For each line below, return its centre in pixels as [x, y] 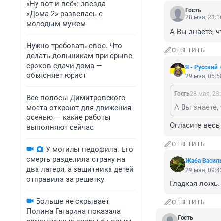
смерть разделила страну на [76, 159]
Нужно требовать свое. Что [74, 46]
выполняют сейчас [60, 127]
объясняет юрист [56, 75]
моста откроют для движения [79, 108]
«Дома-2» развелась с [64, 14]
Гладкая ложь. [195, 184]
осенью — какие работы [68, 117]
